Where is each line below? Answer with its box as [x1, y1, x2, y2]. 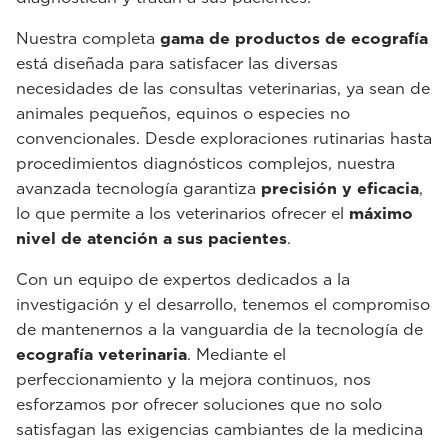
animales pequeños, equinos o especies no [16, 104, 350, 123]
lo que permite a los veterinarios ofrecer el [16, 204, 349, 223]
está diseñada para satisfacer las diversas [16, 54, 338, 73]
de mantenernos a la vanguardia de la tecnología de [16, 320, 423, 339]
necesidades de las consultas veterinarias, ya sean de [16, 79, 430, 98]
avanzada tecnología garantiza [16, 179, 261, 198]
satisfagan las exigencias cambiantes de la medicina [16, 420, 423, 439]
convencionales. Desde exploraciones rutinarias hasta [16, 129, 432, 148]
